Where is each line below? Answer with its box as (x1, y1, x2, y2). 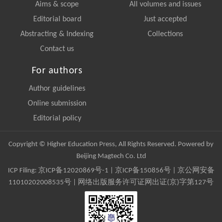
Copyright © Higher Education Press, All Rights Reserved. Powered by (8, 140, 214, 148)
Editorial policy (33, 114, 81, 122)
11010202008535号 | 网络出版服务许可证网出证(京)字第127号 (8, 178, 214, 186)
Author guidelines (29, 84, 85, 93)
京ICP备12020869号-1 (38, 166, 109, 174)
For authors (31, 65, 83, 76)
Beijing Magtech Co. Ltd (76, 152, 146, 160)
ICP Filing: (7, 166, 38, 174)
